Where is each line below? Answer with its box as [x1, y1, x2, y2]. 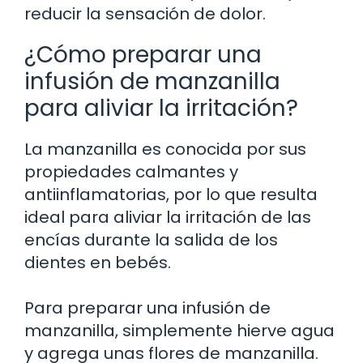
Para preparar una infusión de [24, 296, 271, 319]
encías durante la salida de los [24, 228, 278, 251]
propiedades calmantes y [24, 160, 238, 183]
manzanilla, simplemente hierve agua [24, 318, 335, 342]
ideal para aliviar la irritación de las [24, 205, 311, 228]
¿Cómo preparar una [24, 38, 262, 70]
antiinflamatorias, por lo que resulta [24, 182, 318, 206]
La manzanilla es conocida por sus [24, 137, 306, 160]
